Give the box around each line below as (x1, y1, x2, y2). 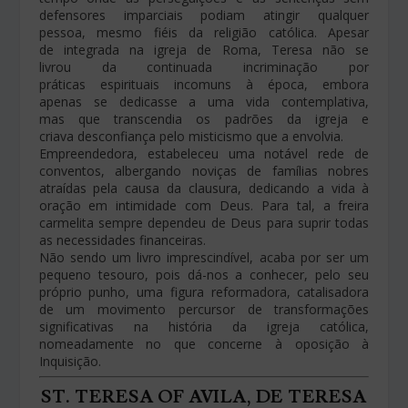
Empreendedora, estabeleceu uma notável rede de (38, 144, 370, 162)
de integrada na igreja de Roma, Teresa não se (38, 40, 370, 58)
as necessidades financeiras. (38, 230, 206, 249)
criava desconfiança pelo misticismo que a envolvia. (38, 127, 343, 145)
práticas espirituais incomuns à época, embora (38, 75, 370, 93)
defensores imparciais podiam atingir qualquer (38, 5, 370, 24)
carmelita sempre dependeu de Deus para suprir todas (38, 213, 370, 231)
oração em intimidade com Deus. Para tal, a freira (38, 196, 370, 214)
